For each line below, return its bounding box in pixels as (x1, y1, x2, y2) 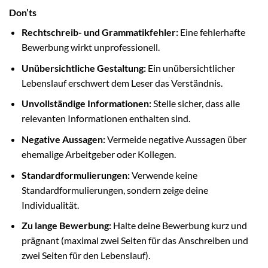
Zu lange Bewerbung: (21, 220, 111, 232)
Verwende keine (129, 169, 197, 181)
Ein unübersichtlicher (145, 62, 235, 74)
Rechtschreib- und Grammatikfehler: (21, 26, 178, 38)
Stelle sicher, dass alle (151, 98, 240, 109)
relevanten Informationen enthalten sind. (21, 112, 190, 124)
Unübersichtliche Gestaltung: (21, 62, 146, 74)
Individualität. (21, 199, 79, 211)
